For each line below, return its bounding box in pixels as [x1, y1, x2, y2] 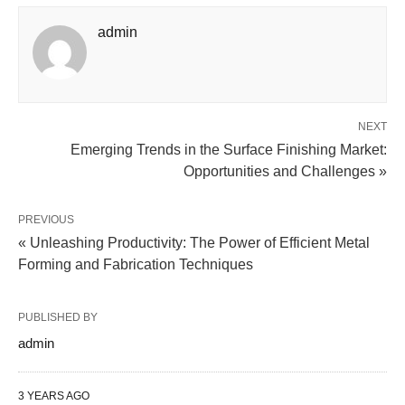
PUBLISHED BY [18, 311, 98, 324]
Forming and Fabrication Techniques [18, 257, 253, 272]
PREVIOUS [18, 213, 74, 226]
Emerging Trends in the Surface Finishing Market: [71, 142, 387, 157]
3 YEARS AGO [18, 390, 89, 402]
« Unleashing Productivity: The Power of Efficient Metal [18, 235, 370, 250]
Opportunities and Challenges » [184, 164, 387, 179]
